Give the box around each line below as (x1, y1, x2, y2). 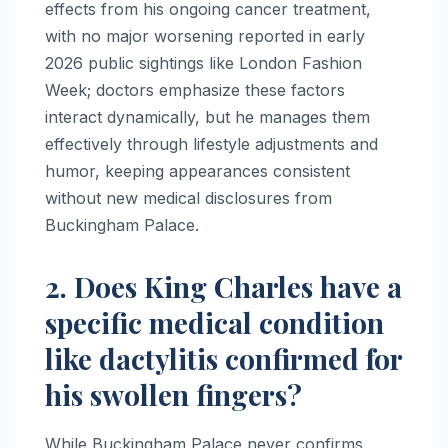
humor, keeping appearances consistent (45, 160, 350, 181)
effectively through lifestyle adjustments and (45, 133, 378, 154)
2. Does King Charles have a (45, 267, 402, 305)
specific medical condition (45, 303, 384, 341)
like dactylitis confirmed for (45, 339, 402, 377)
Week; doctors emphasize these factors (45, 79, 345, 100)
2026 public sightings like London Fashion (45, 52, 362, 73)
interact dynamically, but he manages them (45, 106, 370, 127)
